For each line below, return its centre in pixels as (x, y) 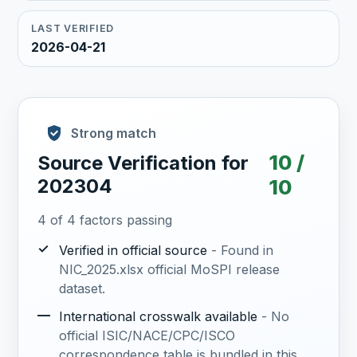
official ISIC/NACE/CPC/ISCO (147, 336)
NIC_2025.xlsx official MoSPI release (169, 270)
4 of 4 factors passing (105, 220)
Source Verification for (143, 163)
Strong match (114, 133)
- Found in (242, 251)
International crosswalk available (158, 317)
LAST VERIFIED (73, 28)
